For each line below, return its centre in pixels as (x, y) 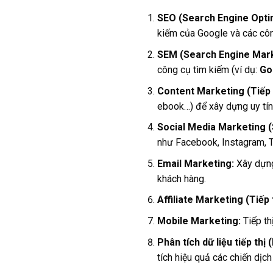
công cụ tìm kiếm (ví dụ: (208, 70)
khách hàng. (181, 179)
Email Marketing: (195, 163)
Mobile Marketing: (199, 221)
